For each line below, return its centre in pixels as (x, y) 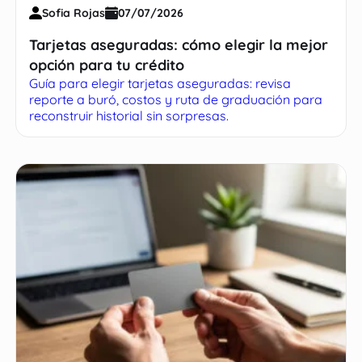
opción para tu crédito (107, 65)
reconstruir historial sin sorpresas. (129, 115)
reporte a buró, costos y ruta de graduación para (176, 99)
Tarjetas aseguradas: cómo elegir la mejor (179, 44)
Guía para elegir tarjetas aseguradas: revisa (160, 83)
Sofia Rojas (74, 13)
